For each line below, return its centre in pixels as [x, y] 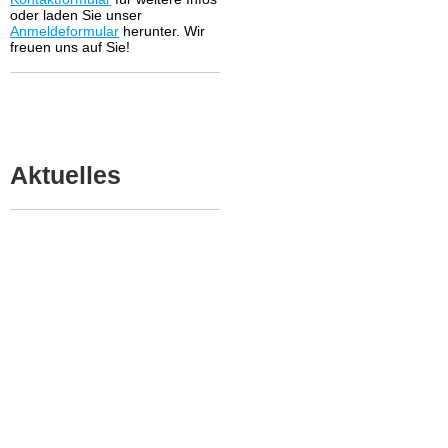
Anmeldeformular [64, 31]
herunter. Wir [162, 31]
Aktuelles [65, 175]
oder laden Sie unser [76, 15]
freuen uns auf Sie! [70, 47]
